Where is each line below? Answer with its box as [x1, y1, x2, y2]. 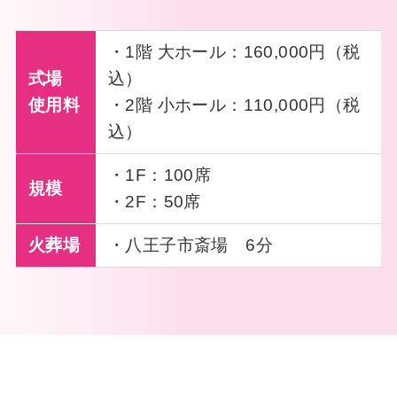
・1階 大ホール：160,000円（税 [108, 43, 361, 62]
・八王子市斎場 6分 [108, 236, 274, 255]
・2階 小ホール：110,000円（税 [108, 96, 361, 115]
